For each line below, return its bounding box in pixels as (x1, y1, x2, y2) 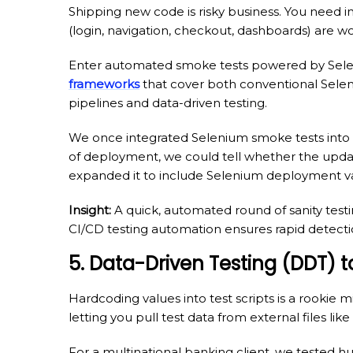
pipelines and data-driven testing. (69, 95, 267, 110)
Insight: (69, 202, 111, 217)
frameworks (69, 76, 139, 91)
